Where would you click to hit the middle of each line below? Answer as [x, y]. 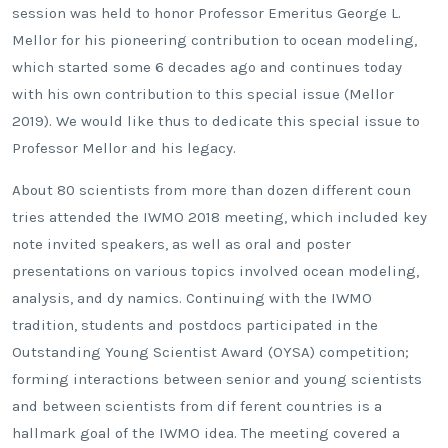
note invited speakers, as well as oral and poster [181, 244]
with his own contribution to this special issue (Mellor [203, 94]
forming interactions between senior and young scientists [217, 379]
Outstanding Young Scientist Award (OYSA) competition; [210, 352]
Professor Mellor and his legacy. [124, 148]
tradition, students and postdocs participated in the [195, 325]
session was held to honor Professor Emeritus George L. [206, 13]
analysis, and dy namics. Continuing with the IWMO [192, 298]
